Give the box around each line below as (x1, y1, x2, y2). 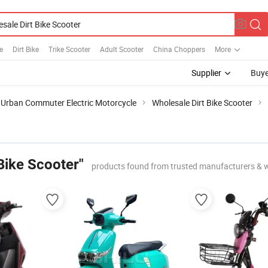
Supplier (191, 67, 221, 78)
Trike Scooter (48, 44, 90, 54)
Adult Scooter (100, 44, 144, 54)
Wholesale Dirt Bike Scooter (152, 97, 252, 108)
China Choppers (153, 44, 205, 54)
